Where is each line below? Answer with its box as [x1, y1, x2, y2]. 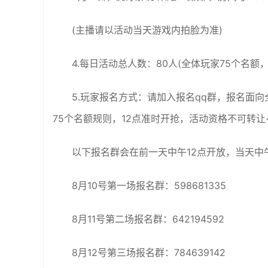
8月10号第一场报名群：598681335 [72, 179, 226, 191]
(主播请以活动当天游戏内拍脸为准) [72, 24, 223, 36]
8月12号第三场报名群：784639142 [72, 246, 226, 258]
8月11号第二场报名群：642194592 [72, 213, 224, 225]
